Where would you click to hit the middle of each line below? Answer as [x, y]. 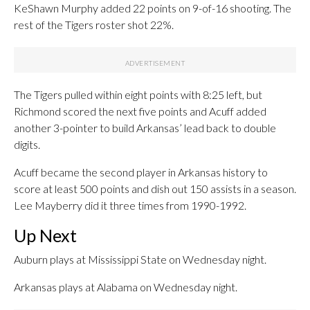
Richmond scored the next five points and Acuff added [140, 111]
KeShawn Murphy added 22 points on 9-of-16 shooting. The [153, 8]
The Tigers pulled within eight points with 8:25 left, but [138, 94]
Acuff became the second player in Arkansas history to [141, 172]
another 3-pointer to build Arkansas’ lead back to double [145, 128]
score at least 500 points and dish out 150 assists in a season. [155, 189]
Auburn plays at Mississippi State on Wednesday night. [140, 259]
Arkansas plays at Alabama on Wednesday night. [126, 287]
